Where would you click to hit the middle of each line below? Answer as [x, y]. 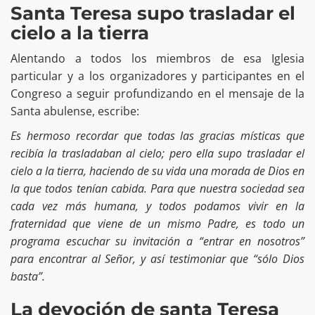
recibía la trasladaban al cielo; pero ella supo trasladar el [157, 154]
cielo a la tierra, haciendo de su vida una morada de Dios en [157, 171]
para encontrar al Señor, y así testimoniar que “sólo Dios [157, 259]
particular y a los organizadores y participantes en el [157, 76]
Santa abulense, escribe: [76, 111]
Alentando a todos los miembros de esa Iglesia [157, 59]
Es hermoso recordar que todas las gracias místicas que [157, 136]
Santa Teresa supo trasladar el [153, 14]
